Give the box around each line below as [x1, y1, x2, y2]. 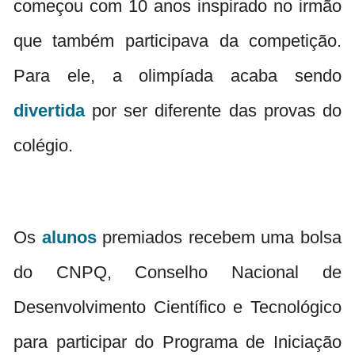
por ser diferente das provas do [84, 100, 342, 120]
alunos [41, 227, 97, 247]
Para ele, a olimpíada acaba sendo [13, 65, 342, 86]
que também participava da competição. [13, 30, 342, 51]
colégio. [13, 135, 73, 155]
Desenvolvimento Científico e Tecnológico [13, 296, 342, 317]
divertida [13, 100, 85, 120]
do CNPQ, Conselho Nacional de [13, 261, 342, 282]
